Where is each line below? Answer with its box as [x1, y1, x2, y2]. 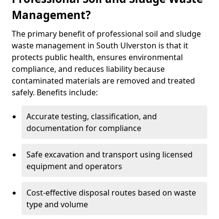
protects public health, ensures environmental [12, 52, 183, 63]
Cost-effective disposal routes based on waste [26, 187, 196, 198]
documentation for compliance [26, 123, 141, 133]
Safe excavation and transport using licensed [26, 149, 193, 160]
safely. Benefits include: [12, 87, 98, 98]
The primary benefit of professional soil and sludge [12, 28, 201, 39]
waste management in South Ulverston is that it [12, 40, 188, 51]
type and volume [26, 199, 88, 210]
